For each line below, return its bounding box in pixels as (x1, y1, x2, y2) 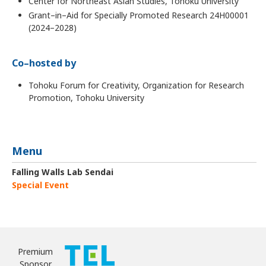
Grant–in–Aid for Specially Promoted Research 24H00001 (28, 9, 249, 21)
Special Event (11, 179, 69, 191)
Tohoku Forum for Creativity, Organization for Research (28, 80, 244, 91)
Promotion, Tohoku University (28, 92, 144, 103)
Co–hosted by (11, 56, 76, 69)
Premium (18, 246, 53, 257)
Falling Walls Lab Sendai (11, 166, 113, 178)
